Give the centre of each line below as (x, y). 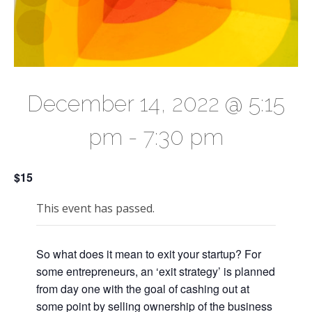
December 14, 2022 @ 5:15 (156, 104)
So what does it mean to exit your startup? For (149, 253)
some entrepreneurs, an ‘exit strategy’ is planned (156, 271)
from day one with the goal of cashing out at (143, 288)
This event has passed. (95, 208)
